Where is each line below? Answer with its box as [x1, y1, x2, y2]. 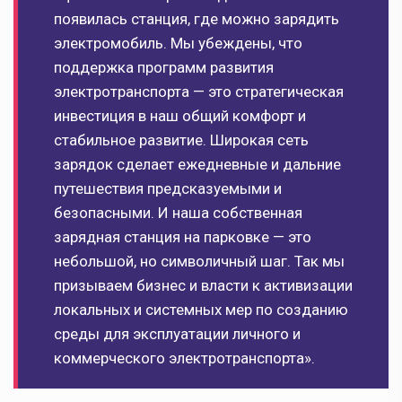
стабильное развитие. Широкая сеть [54, 131, 309, 150]
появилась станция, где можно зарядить [54, 10, 339, 29]
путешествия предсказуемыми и [54, 179, 282, 198]
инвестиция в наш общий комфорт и [54, 107, 306, 126]
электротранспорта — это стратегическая [54, 83, 344, 101]
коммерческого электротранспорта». [54, 349, 315, 368]
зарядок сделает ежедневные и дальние [54, 155, 341, 174]
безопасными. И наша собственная [54, 204, 302, 223]
